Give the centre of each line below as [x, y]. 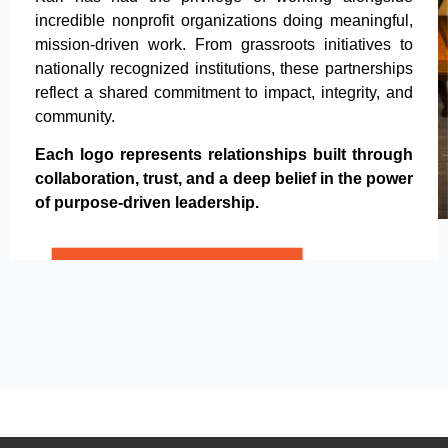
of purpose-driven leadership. [147, 203]
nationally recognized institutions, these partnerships [224, 68]
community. [75, 116]
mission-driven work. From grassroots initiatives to [224, 44]
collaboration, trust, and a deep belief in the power [224, 179]
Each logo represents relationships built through [224, 155]
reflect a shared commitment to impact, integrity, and [224, 92]
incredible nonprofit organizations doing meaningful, [224, 20]
